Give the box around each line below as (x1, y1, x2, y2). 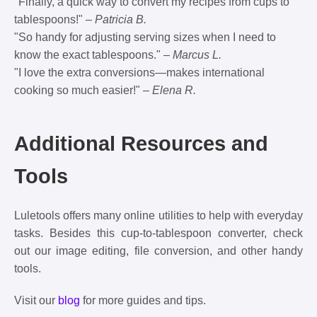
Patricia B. (95, 13, 146, 25)
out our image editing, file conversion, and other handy (14, 244, 303, 257)
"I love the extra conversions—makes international (14, 66, 265, 79)
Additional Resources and (14, 132, 268, 155)
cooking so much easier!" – (14, 83, 152, 96)
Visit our (14, 294, 58, 306)
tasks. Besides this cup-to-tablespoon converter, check (14, 226, 303, 239)
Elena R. (152, 83, 196, 96)
